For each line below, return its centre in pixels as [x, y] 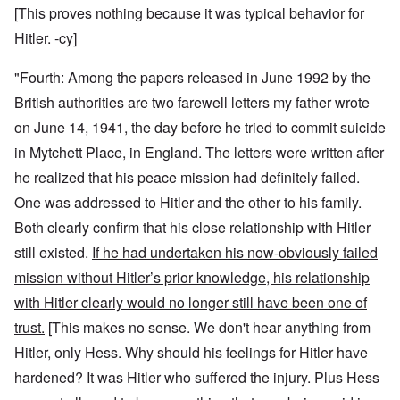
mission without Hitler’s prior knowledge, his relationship [192, 278]
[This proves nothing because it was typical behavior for [189, 13]
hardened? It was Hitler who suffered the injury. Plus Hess [197, 378]
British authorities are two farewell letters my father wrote [192, 103]
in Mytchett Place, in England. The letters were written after [199, 153]
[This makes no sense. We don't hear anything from [208, 328]
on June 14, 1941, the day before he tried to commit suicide [200, 128]
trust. [29, 328]
